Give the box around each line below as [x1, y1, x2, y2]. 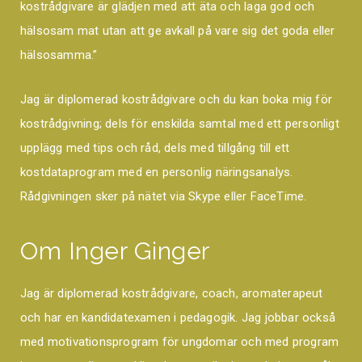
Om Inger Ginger [20, 237, 210, 266]
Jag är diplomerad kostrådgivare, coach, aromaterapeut [20, 286, 323, 301]
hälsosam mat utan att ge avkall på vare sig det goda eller [20, 23, 335, 39]
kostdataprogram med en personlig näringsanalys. [20, 165, 293, 180]
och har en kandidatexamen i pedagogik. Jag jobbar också [20, 310, 336, 326]
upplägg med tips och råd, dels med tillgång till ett [20, 141, 290, 156]
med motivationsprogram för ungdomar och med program [20, 335, 339, 350]
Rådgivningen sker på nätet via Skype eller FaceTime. [20, 189, 307, 204]
